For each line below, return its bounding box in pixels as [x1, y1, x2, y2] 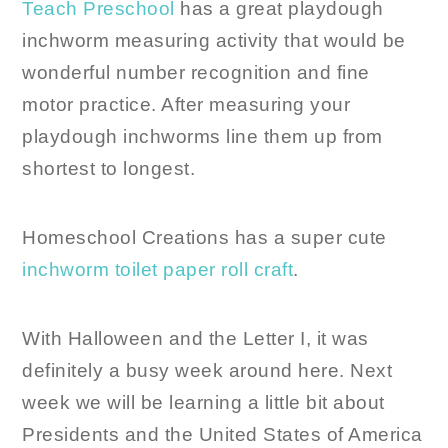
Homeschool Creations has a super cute [22, 227, 387, 249]
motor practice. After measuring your [22, 94, 351, 116]
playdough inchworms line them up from [22, 126, 383, 148]
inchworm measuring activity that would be [22, 30, 406, 52]
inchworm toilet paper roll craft [22, 259, 294, 281]
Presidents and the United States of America [22, 424, 423, 446]
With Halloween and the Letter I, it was [22, 328, 369, 350]
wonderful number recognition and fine [22, 62, 370, 84]
